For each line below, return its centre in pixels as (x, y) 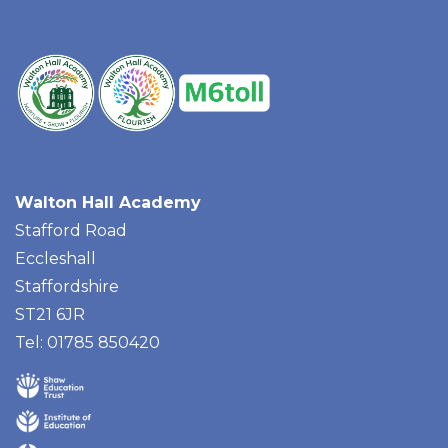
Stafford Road (71, 230)
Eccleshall (55, 258)
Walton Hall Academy (108, 202)
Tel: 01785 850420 (87, 342)
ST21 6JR (50, 314)
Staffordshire (67, 286)
